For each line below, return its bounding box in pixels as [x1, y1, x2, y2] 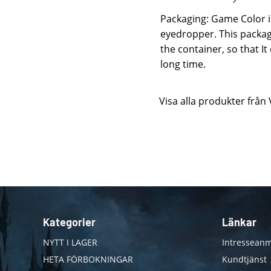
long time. [160, 57, 208, 71]
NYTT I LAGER [42, 236, 97, 248]
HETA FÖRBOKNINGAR [42, 253, 133, 266]
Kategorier [42, 215, 96, 229]
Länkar [221, 215, 256, 229]
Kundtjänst [221, 253, 267, 266]
